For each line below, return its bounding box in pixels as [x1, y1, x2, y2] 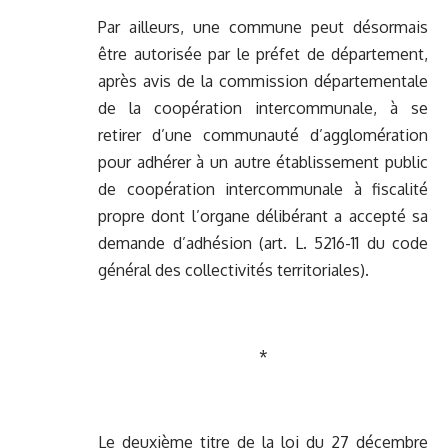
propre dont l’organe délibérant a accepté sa [98, 206, 428, 227]
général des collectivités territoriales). [98, 260, 369, 281]
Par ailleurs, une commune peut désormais [98, 17, 428, 38]
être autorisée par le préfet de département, [98, 44, 428, 65]
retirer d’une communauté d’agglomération [98, 125, 428, 146]
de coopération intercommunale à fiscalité [98, 179, 428, 200]
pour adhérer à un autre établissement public [98, 152, 428, 173]
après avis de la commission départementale [98, 71, 428, 92]
